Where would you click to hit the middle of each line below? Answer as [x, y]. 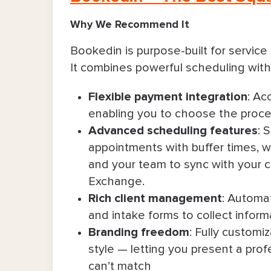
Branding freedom [139, 232]
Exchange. [116, 181]
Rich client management [155, 198]
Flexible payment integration [168, 96]
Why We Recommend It [130, 24]
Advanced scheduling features [173, 130]
